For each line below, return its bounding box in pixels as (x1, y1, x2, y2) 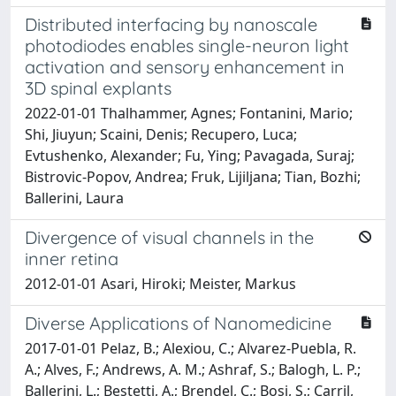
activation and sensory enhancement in (25, 55, 345, 78)
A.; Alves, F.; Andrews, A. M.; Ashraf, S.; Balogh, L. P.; (25, 359, 361, 379)
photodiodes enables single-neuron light (25, 34, 349, 57)
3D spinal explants (25, 76, 171, 99)
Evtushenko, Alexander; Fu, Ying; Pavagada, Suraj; (25, 145, 354, 165)
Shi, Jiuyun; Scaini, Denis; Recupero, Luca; (25, 124, 297, 144)
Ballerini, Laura (25, 187, 124, 208)
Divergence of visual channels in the (25, 225, 314, 248)
